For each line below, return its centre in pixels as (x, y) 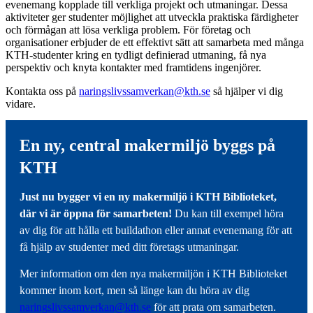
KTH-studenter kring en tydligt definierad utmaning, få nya (136, 54)
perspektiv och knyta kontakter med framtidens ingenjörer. (133, 67)
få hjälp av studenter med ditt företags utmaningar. (129, 247)
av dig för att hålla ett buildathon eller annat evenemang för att (156, 230)
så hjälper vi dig (247, 91)
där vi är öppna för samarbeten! (97, 213)
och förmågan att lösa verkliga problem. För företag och (128, 29)
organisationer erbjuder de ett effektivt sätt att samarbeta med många (155, 42)
